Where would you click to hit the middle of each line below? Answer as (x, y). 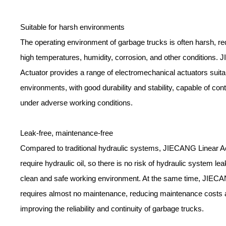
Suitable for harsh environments (72, 27)
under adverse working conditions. (76, 103)
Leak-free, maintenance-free (67, 133)
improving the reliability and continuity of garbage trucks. (112, 209)
